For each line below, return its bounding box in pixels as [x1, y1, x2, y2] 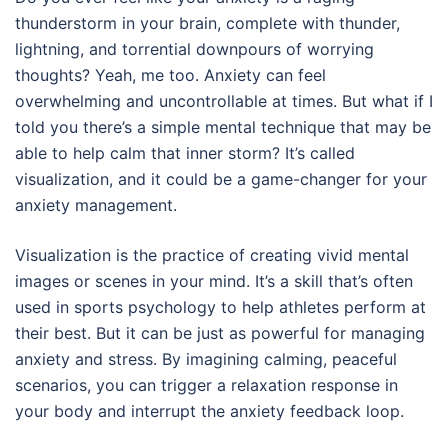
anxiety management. [15, 194, 177, 215]
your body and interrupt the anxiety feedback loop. [15, 400, 404, 421]
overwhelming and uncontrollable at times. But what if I [15, 90, 433, 111]
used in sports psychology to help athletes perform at [15, 296, 426, 317]
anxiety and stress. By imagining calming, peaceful [15, 348, 397, 369]
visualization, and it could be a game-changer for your [15, 168, 427, 189]
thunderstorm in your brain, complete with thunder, [15, 12, 400, 33]
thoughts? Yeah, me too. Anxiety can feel [15, 64, 326, 85]
